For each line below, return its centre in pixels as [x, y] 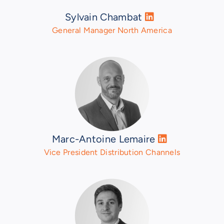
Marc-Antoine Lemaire [105, 139]
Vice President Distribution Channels [112, 152]
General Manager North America [112, 30]
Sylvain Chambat [105, 17]
